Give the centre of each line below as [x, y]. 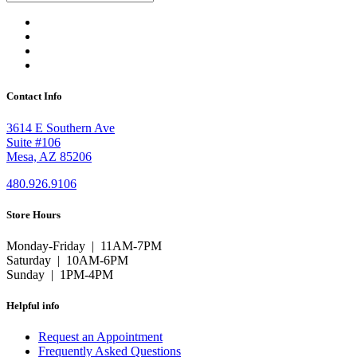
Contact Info [34, 96]
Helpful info [33, 306]
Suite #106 [33, 142]
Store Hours [33, 214]
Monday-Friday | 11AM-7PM [84, 245]
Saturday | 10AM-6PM [67, 260]
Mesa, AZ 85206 [49, 156]
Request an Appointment [100, 337]
